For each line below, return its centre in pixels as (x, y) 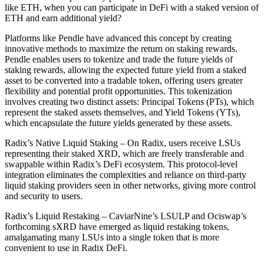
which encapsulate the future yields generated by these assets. (118, 123)
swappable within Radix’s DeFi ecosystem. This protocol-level (121, 164)
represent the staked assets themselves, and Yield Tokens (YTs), (123, 112)
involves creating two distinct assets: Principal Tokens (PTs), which (129, 101)
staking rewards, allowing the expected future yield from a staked (126, 70)
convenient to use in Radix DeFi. (66, 247)
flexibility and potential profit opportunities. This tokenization (118, 91)
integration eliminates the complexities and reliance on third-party (126, 174)
